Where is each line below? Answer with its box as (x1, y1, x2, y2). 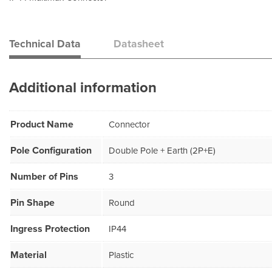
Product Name (10, 118, 73, 131)
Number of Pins (10, 171, 78, 183)
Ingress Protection (10, 223, 90, 236)
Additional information (9, 78, 157, 97)
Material (10, 249, 47, 262)
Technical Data (9, 37, 81, 50)
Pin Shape (10, 197, 55, 209)
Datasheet (114, 37, 164, 50)
